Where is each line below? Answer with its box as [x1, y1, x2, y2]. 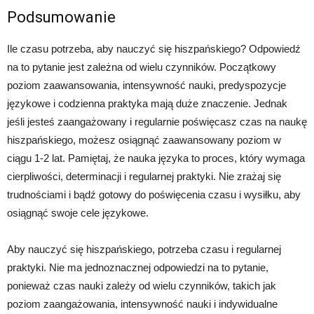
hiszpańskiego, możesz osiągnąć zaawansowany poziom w [7, 134, 281, 146]
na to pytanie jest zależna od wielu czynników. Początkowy [7, 61, 276, 74]
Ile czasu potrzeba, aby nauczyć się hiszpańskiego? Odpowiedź [7, 43, 301, 55]
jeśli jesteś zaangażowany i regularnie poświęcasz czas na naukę [7, 116, 307, 128]
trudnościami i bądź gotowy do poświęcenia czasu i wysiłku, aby [7, 189, 301, 201]
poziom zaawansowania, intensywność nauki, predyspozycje [7, 79, 286, 92]
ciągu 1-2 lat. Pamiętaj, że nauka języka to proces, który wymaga [7, 152, 305, 165]
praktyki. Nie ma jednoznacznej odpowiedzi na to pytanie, [7, 261, 268, 274]
